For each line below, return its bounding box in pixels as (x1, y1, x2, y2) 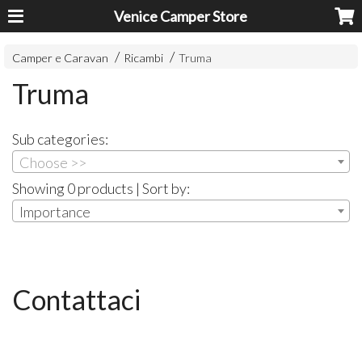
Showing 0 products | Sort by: (12, 179, 191, 197)
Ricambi (124, 51, 164, 65)
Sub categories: (12, 130, 109, 149)
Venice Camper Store (114, 7, 248, 25)
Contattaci (12, 283, 141, 316)
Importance (19, 202, 91, 221)
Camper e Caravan (12, 51, 109, 65)
